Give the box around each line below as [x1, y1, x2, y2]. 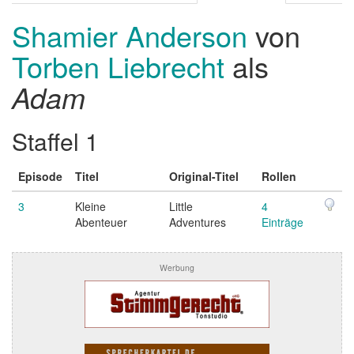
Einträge [262, 214, 303, 231]
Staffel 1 [12, 124, 99, 159]
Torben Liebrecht [12, 46, 224, 87]
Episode [18, 168, 62, 185]
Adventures [169, 214, 226, 231]
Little [169, 198, 193, 215]
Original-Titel [169, 168, 239, 185]
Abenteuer [75, 214, 127, 231]
